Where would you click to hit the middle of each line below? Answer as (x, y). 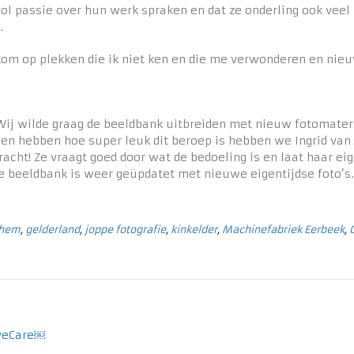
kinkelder (194, 230)
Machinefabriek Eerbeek (283, 230)
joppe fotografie (125, 230)
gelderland (53, 230)
